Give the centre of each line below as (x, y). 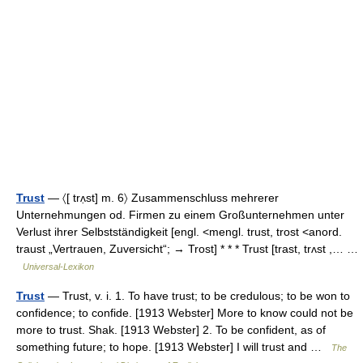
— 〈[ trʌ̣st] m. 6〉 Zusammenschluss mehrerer (162, 198)
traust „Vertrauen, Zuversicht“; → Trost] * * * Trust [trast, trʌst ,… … (187, 249)
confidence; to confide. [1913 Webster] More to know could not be (185, 313)
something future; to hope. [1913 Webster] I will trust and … (174, 347)
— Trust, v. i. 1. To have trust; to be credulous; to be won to (197, 296)
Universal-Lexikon (58, 267)
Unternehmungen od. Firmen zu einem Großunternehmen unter (180, 215)
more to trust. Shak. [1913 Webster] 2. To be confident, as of (171, 330)
